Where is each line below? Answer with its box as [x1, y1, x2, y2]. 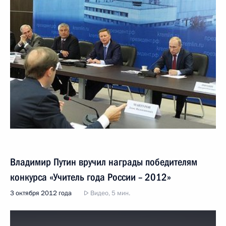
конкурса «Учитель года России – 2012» [10, 171, 171, 183]
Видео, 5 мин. [89, 188, 130, 198]
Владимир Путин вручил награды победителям [10, 155, 197, 168]
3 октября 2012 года [10, 188, 72, 198]
